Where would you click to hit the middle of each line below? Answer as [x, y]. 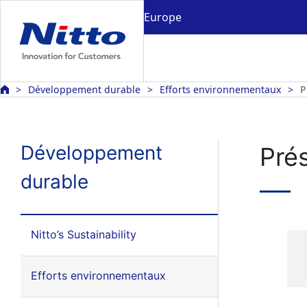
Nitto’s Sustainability [83, 234]
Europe [163, 17]
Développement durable [84, 89]
